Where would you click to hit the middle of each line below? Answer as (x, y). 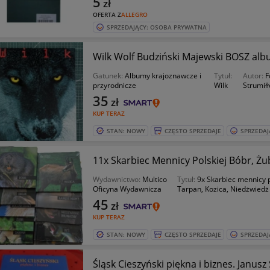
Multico (154, 179)
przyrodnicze (114, 85)
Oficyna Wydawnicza (127, 189)
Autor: (254, 76)
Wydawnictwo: (117, 179)
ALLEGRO (134, 14)
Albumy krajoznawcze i (163, 76)
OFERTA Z (107, 14)
